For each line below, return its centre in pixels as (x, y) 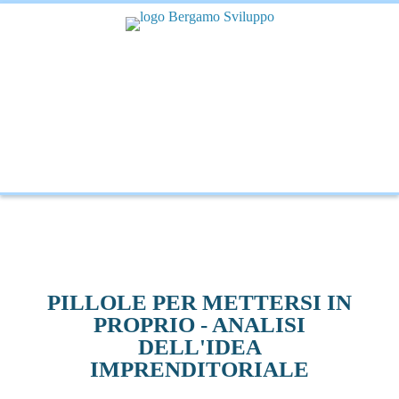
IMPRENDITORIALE (199, 369)
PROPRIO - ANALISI (199, 325)
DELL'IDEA (199, 347)
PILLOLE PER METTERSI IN (199, 302)
